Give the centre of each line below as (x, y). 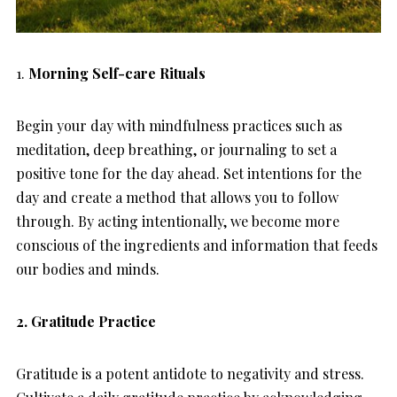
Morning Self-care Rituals (117, 73)
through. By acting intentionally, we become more (178, 221)
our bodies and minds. (90, 269)
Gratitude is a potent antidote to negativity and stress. (190, 373)
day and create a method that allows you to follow (177, 197)
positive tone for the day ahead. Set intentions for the (189, 173)
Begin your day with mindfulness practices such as (179, 125)
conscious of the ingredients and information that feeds (197, 245)
